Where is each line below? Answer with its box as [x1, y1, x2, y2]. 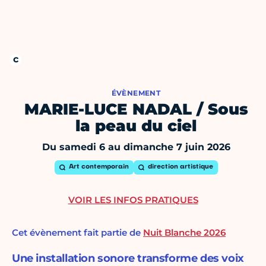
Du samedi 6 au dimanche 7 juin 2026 [42, 141, 230, 153]
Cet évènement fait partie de [12, 227, 143, 239]
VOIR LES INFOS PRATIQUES [68, 194, 198, 206]
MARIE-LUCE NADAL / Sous [24, 100, 248, 119]
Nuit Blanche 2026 [143, 227, 226, 239]
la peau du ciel [75, 116, 197, 136]
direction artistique [147, 164, 213, 171]
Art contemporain [68, 164, 129, 171]
